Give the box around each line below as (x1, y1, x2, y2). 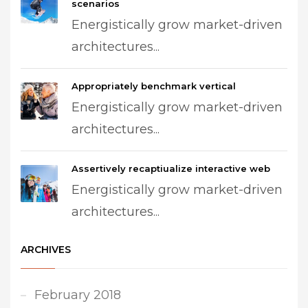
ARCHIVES (21, 243, 71, 256)
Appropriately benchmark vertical (71, 80, 236, 91)
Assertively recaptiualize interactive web (71, 163, 270, 174)
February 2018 (34, 287, 121, 302)
